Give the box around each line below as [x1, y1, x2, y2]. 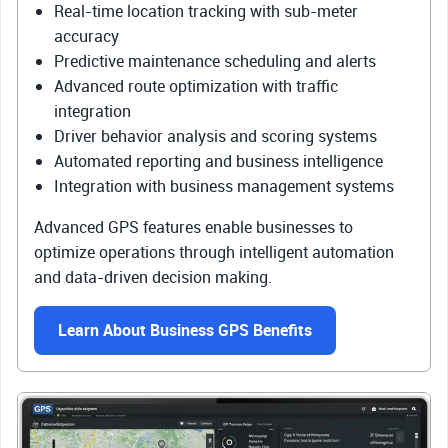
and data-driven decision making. [34, 265, 272, 288]
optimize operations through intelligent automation [34, 240, 394, 263]
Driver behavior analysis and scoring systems [54, 124, 377, 147]
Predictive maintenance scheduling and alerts [54, 49, 376, 72]
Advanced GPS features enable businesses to [34, 215, 353, 238]
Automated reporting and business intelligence [54, 149, 383, 172]
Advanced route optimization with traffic [54, 74, 338, 97]
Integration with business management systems [54, 174, 394, 197]
